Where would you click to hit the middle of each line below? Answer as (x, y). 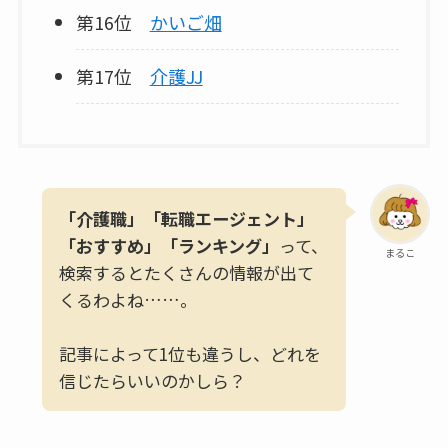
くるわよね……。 (127, 299)
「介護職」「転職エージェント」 (186, 218)
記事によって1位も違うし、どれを (189, 353)
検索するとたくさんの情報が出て (186, 272)
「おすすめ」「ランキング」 (168, 245)
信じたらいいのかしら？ (152, 380)
